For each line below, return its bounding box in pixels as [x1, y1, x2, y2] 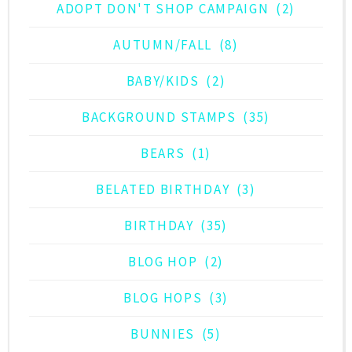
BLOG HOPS [123, 289, 203, 307]
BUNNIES [130, 325, 196, 343]
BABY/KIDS [126, 72, 200, 90]
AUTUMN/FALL [113, 36, 213, 54]
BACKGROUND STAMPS [81, 108, 236, 126]
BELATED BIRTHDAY [96, 181, 230, 199]
